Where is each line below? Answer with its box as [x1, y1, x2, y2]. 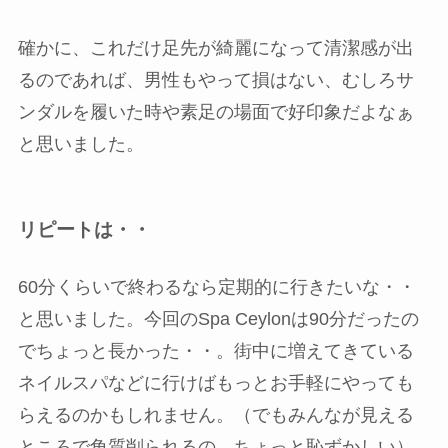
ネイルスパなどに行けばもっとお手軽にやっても [17, 372, 414, 393]
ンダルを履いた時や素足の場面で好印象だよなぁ [17, 102, 414, 123]
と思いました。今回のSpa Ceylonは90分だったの [17, 308, 419, 329]
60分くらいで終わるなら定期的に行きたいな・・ [17, 276, 416, 297]
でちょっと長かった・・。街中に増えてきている [17, 340, 414, 361]
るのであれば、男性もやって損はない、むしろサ [17, 70, 414, 91]
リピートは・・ [17, 218, 151, 240]
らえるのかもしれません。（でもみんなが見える [17, 404, 414, 425]
